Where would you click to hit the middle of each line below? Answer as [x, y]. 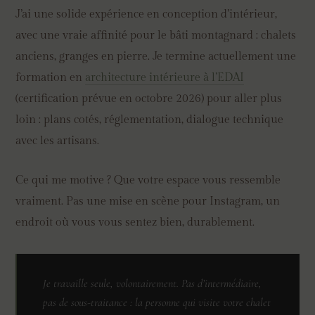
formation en [51, 78]
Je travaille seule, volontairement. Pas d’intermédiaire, [152, 284]
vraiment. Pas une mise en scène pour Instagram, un [148, 201]
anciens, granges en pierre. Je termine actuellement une [156, 57]
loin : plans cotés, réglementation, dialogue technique [150, 120]
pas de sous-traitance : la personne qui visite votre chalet [156, 303]
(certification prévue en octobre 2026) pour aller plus [149, 99]
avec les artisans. [58, 141]
